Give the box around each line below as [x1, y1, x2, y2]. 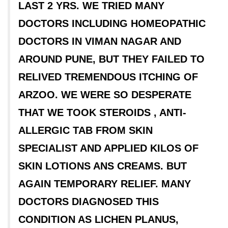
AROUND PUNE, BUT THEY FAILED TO [18, 53, 205, 65]
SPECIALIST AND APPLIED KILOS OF [18, 142, 198, 154]
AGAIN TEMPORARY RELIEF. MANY [18, 178, 191, 189]
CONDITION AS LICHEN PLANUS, [18, 214, 179, 225]
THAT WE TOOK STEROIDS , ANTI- [18, 107, 186, 118]
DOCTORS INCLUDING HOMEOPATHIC [18, 18, 206, 29]
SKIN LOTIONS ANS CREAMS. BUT [18, 160, 187, 172]
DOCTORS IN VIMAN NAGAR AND [18, 36, 181, 47]
